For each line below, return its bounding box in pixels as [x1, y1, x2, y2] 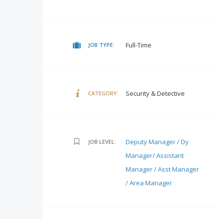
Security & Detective [126, 89, 185, 98]
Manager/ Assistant [126, 151, 184, 160]
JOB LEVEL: [88, 138, 116, 145]
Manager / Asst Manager [126, 165, 199, 174]
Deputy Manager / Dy [126, 137, 189, 146]
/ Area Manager [126, 178, 172, 187]
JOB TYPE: [88, 41, 114, 48]
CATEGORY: [88, 89, 118, 97]
